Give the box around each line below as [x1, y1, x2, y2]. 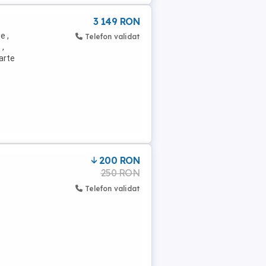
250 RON [100, 167, 140, 179]
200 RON [99, 154, 140, 166]
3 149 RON [93, 15, 140, 27]
